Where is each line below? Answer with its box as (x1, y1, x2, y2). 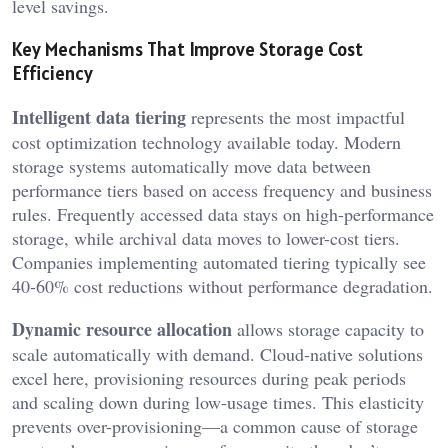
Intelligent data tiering (12, 103, 186, 130)
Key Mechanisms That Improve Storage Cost (12, 36, 363, 61)
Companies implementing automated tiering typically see (12, 249, 426, 274)
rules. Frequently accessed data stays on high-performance (12, 201, 434, 226)
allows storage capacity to (232, 316, 424, 341)
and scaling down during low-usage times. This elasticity (12, 389, 424, 414)
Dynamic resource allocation (12, 315, 232, 342)
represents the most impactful (186, 104, 405, 129)
